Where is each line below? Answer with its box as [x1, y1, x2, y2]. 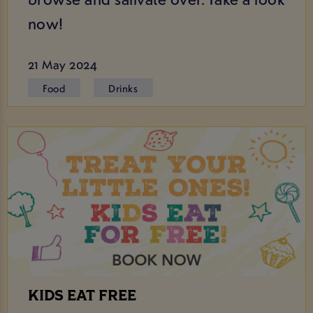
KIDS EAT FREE [27, 289, 136, 304]
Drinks [108, 80, 138, 95]
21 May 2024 [27, 55, 98, 73]
